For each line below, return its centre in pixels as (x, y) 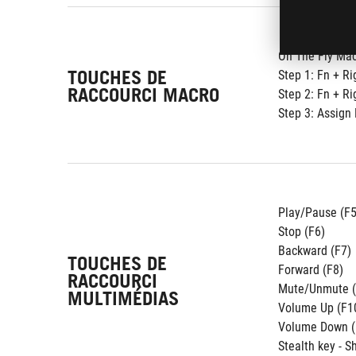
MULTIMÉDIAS (123, 298)
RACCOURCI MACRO (143, 95)
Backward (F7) (315, 251)
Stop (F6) (302, 232)
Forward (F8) (311, 270)
